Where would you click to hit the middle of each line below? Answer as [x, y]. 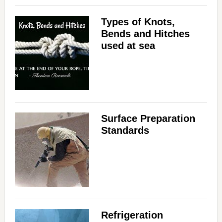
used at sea [128, 46]
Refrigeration [132, 215]
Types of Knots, [138, 22]
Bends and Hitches [145, 34]
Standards [125, 130]
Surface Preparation [148, 118]
